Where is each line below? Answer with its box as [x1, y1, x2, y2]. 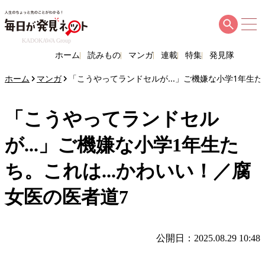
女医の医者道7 [5, 186, 128, 208]
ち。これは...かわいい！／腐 [5, 160, 251, 182]
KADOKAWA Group [21, 37, 71, 44]
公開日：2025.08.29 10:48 [156, 233, 260, 244]
